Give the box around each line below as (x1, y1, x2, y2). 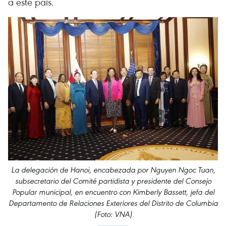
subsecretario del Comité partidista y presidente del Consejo (15, 176, 211, 186)
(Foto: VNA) (94, 209, 132, 219)
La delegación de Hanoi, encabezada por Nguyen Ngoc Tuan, (11, 165, 215, 175)
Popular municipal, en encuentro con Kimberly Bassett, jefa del (12, 187, 214, 197)
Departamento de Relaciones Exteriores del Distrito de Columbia (8, 198, 218, 208)
